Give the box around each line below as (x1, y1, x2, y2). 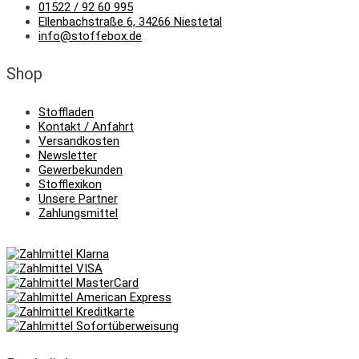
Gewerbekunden (38, 162, 123, 177)
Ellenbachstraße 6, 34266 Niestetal (38, 14, 222, 29)
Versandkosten (38, 133, 119, 148)
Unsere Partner (38, 191, 118, 206)
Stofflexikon (38, 176, 102, 192)
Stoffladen (38, 104, 94, 119)
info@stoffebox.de (38, 28, 142, 43)
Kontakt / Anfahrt (38, 119, 134, 134)
